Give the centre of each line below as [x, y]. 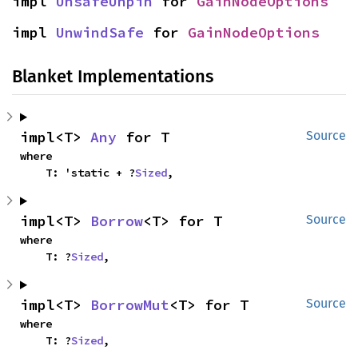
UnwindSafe [100, 32]
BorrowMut [130, 305]
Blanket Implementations [113, 76]
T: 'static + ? [90, 173]
